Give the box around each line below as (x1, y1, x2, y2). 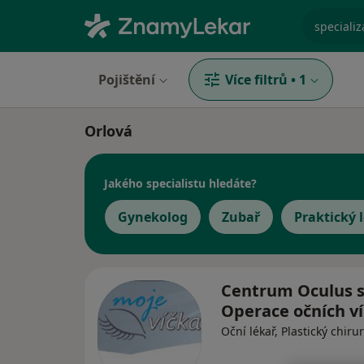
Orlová (84, 121, 132, 141)
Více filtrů (225, 71, 288, 89)
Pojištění (98, 71, 155, 89)
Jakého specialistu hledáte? (104, 175, 257, 191)
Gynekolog (118, 208, 188, 226)
